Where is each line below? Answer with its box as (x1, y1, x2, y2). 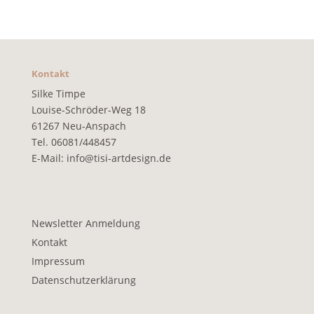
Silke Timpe (31, 86, 86, 100)
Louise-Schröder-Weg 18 (31, 102, 146, 116)
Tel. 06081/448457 (31, 135, 116, 149)
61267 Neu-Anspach (31, 118, 126, 132)
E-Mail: (31, 151, 64, 165)
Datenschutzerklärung (31, 273, 136, 287)
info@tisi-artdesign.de (63, 151, 171, 165)
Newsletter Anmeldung (31, 216, 140, 230)
